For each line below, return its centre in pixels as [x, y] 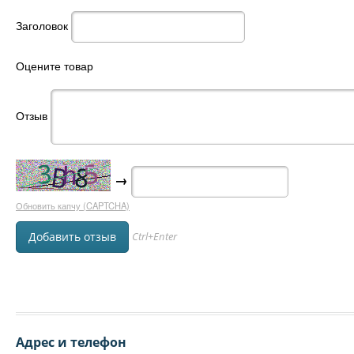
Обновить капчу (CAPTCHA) [73, 205]
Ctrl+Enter [154, 236]
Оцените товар [55, 66]
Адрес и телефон [71, 342]
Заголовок [42, 25]
